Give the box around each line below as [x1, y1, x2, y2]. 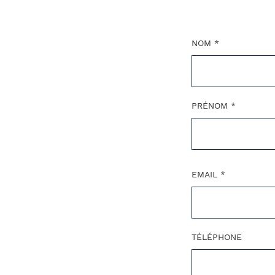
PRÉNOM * [191, 101, 236, 111]
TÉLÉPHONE [191, 232, 242, 242]
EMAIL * [191, 169, 225, 180]
